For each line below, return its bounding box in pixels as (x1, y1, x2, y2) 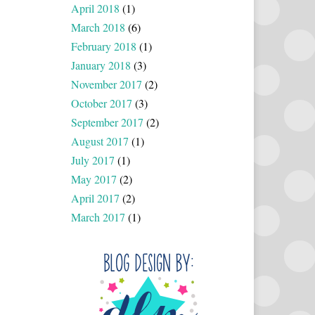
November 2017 (71, 76, 142, 91)
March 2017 (71, 209, 125, 224)
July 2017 (71, 152, 115, 167)
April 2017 (71, 190, 120, 205)
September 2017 (71, 114, 143, 129)
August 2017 (71, 133, 129, 148)
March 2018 (71, 19, 125, 34)
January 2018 (71, 57, 131, 72)
